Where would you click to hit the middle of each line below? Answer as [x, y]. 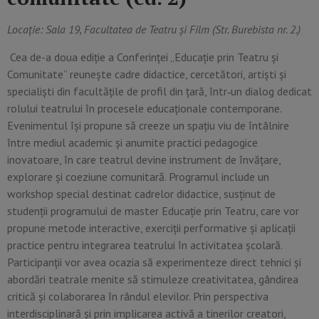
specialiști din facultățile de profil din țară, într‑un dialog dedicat [159, 91]
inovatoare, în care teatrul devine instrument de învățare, [144, 159]
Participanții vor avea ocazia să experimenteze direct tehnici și [154, 262]
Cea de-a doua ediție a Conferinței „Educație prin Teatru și [144, 57]
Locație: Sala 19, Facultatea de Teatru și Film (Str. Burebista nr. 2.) [154, 30]
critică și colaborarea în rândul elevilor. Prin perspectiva [138, 296]
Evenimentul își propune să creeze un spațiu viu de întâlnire [148, 125]
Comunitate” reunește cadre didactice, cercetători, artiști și [147, 74]
